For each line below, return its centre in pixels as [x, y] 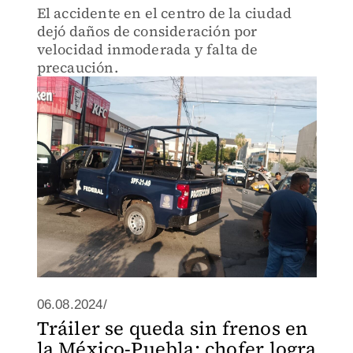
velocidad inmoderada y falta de [147, 49]
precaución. [77, 67]
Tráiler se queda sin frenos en [172, 328]
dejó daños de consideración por [147, 31]
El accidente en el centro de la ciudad [164, 13]
